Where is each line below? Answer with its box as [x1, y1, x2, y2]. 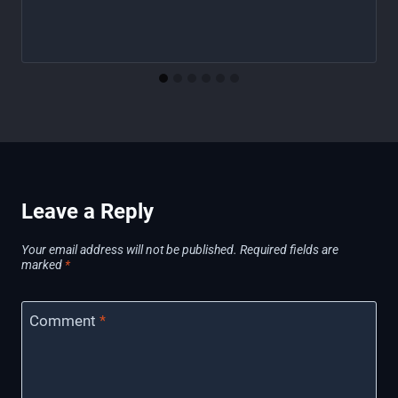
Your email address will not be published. [21, 242, 237, 257]
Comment [28, 312, 99, 330]
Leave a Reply [21, 198, 154, 224]
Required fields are [240, 242, 338, 257]
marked [21, 257, 65, 272]
